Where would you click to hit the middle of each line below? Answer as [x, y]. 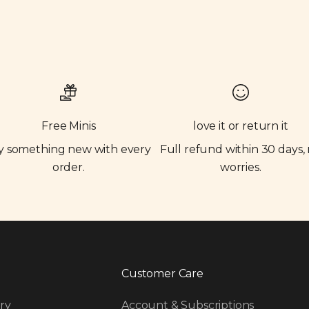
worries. [240, 167]
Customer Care [162, 273]
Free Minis [69, 126]
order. [68, 167]
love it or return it [240, 126]
